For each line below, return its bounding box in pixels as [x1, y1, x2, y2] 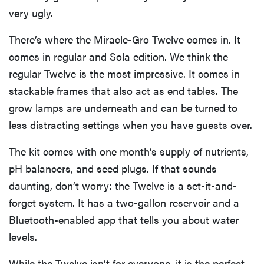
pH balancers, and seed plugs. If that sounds [9, 160, 217, 176]
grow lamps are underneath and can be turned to [9, 100, 237, 115]
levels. [9, 229, 37, 244]
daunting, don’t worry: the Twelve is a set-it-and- [9, 177, 237, 193]
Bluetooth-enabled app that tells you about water [9, 212, 239, 227]
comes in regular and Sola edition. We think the [9, 48, 228, 64]
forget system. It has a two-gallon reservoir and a [9, 194, 239, 210]
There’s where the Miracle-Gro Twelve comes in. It [9, 31, 240, 47]
